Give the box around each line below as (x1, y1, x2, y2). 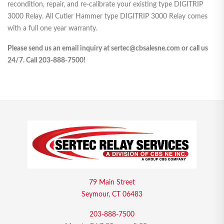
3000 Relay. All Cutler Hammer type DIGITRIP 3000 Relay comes (7, 13, 207, 20)
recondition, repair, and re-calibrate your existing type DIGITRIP (7, 1, 203, 8)
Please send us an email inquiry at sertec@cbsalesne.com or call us (7, 45, 208, 52)
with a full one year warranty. (7, 25, 97, 32)
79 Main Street (89, 179, 135, 186)
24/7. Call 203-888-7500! (7, 57, 85, 64)
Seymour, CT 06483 (81, 191, 142, 198)
